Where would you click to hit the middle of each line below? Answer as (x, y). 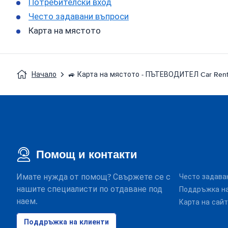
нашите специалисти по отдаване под (89, 189)
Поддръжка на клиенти (66, 222)
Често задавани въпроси (79, 17)
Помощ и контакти (87, 154)
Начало (44, 75)
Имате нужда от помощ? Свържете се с (93, 177)
